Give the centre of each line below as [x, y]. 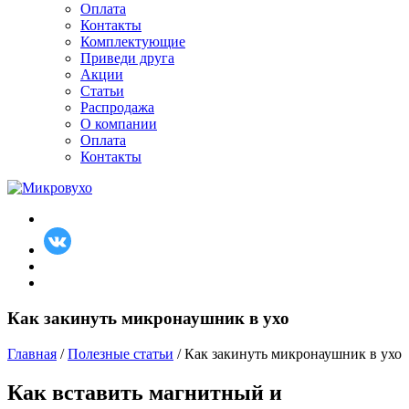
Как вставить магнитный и [145, 392]
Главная [32, 353]
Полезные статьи [121, 353]
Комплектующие [133, 42]
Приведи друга [127, 58]
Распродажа [117, 108]
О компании [119, 124]
